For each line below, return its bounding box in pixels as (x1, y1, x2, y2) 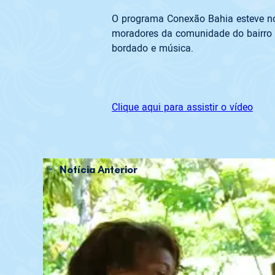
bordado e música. (112, 42, 193, 54)
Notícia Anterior (60, 163, 137, 176)
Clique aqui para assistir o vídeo (112, 101, 253, 113)
